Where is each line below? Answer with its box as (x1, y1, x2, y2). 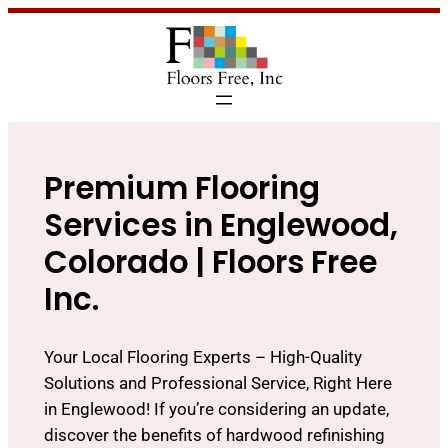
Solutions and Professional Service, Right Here (43, 372, 392, 393)
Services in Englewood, (43, 203, 398, 248)
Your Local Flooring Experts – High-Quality (43, 346, 362, 367)
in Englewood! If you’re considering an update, (43, 398, 389, 419)
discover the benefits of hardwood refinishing (43, 424, 385, 445)
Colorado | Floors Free (43, 240, 377, 285)
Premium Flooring (43, 166, 320, 211)
